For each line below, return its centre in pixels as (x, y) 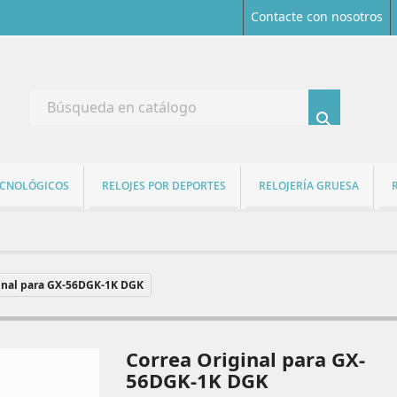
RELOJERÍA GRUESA (309, 185)
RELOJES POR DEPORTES (164, 185)
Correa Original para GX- (245, 358)
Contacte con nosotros (316, 16)
